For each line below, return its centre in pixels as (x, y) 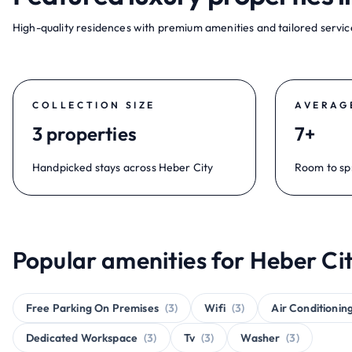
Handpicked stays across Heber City (123, 167)
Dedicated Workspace (82, 338)
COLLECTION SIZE (94, 105)
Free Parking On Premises (92, 308)
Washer (260, 338)
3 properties (84, 134)
